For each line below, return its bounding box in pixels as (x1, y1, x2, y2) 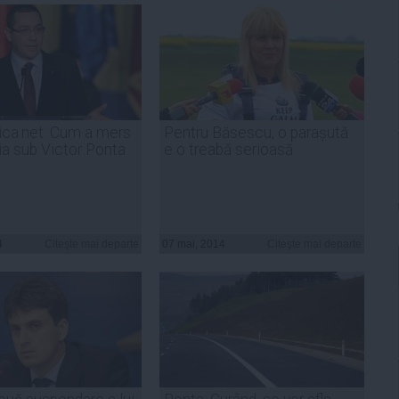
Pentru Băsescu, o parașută (164, 123, 348, 142)
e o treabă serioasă (164, 140, 293, 159)
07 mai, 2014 (162, 237, 225, 250)
